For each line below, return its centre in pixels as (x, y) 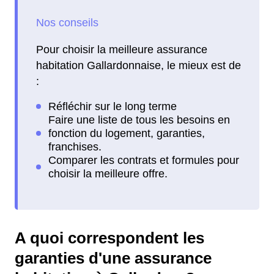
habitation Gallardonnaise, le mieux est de (139, 65)
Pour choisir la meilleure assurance (122, 49)
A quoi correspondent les (109, 238)
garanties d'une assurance (113, 258)
